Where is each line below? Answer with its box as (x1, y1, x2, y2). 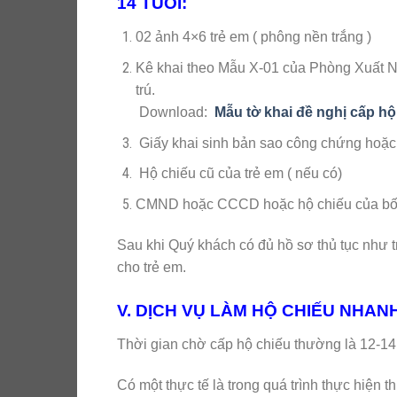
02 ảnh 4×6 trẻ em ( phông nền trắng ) (135, 29, 371, 45)
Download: (138, 105, 214, 121)
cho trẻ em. (117, 259, 186, 275)
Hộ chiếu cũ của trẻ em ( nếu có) (135, 166, 342, 182)
